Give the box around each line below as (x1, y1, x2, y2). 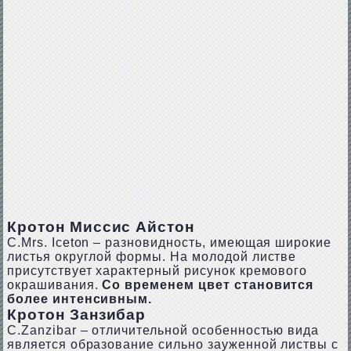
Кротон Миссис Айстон (6, 219, 195, 235)
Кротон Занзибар (6, 306, 147, 323)
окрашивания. (6, 278, 103, 291)
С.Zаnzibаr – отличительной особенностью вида (6, 324, 320, 337)
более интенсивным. (6, 292, 153, 306)
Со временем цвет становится (102, 278, 314, 291)
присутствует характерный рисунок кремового (6, 264, 308, 277)
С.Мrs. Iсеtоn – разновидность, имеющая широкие (6, 236, 332, 249)
